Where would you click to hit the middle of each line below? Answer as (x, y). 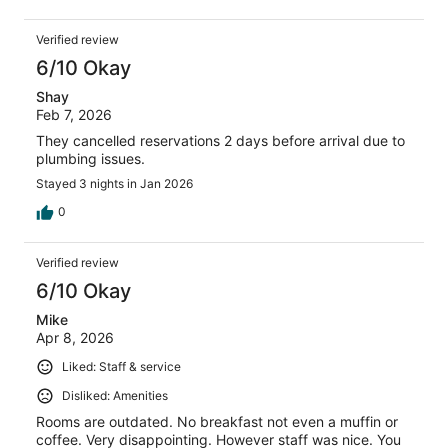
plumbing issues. (90, 159)
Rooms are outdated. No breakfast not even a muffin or (217, 421)
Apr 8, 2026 (75, 338)
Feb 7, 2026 (74, 115)
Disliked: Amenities (115, 395)
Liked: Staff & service (121, 367)
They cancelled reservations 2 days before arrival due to (220, 141)
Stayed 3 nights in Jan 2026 (114, 184)
